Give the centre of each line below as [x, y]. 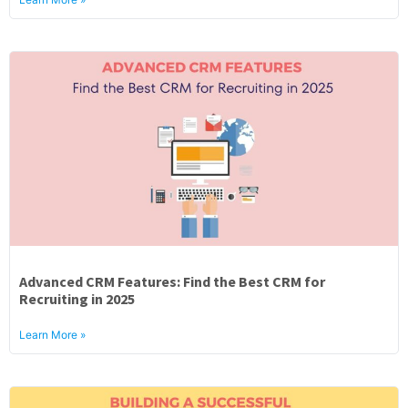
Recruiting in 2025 [77, 299]
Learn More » [52, 335]
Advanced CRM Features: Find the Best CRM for [172, 281]
